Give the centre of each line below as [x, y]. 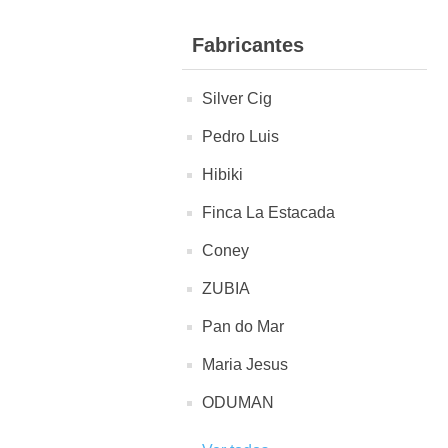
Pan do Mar [243, 326]
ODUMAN [238, 402]
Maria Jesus [245, 364]
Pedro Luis [240, 136]
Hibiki [222, 174]
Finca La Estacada [268, 212]
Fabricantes [248, 45]
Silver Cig [237, 98]
